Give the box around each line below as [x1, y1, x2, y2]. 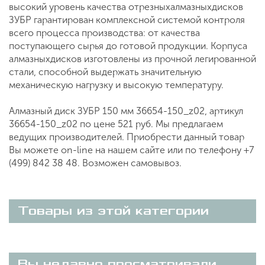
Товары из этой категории [18, 203, 209, 218]
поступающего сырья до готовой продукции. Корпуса [9, 40, 247, 51]
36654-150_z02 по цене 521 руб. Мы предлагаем [9, 118, 223, 130]
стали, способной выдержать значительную [9, 66, 202, 77]
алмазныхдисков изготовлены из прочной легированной [9, 53, 256, 64]
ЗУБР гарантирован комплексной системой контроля [9, 14, 245, 25]
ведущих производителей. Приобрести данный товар [9, 131, 244, 143]
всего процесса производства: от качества [9, 27, 200, 38]
